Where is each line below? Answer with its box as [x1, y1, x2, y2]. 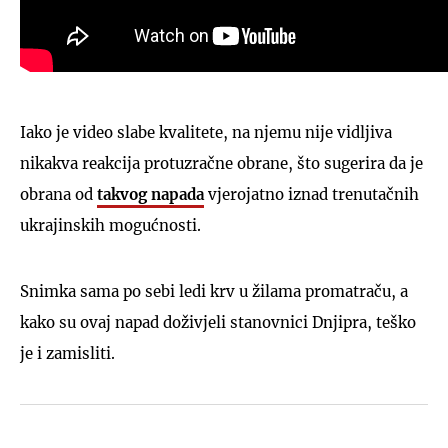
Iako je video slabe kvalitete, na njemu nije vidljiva [20, 123, 392, 142]
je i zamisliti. [20, 344, 115, 363]
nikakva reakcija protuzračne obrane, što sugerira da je [20, 154, 423, 173]
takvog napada [97, 185, 204, 204]
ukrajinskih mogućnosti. [20, 216, 201, 235]
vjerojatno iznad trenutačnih [204, 185, 419, 204]
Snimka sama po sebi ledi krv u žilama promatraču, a [20, 282, 408, 301]
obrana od [20, 185, 97, 204]
